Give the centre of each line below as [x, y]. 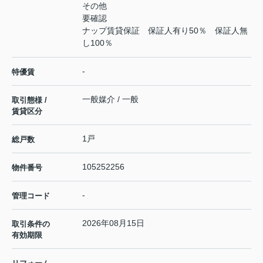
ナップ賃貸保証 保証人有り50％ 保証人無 [165, 31]
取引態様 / [29, 100]
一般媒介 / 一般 [110, 100]
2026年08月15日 [113, 223]
